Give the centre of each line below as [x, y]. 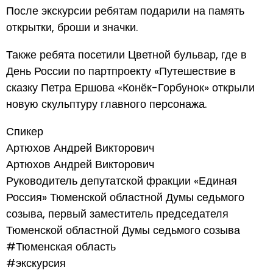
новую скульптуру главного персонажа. [106, 104]
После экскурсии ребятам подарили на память [125, 10]
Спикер [25, 131]
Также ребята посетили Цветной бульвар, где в [126, 54]
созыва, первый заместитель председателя [117, 213]
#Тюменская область [61, 246]
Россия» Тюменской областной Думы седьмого [125, 197]
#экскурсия [36, 263]
